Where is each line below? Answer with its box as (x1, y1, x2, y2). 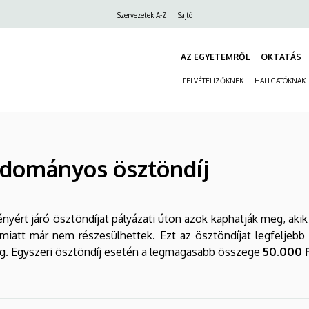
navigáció (34, 26, 96, 43)
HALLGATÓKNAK (255, 77, 306, 86)
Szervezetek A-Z (117, 11, 167, 19)
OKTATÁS (261, 52, 301, 63)
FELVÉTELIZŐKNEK (183, 77, 243, 86)
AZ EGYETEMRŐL (181, 52, 250, 63)
